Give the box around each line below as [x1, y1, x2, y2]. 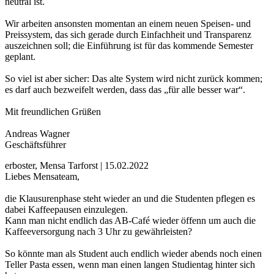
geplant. [5, 51, 35, 62]
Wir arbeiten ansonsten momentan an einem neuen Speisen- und [5, 18, 251, 29]
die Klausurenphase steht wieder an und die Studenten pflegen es [5, 193, 255, 204]
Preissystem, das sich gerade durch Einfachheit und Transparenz [5, 29, 251, 40]
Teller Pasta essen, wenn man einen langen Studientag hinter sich [5, 259, 255, 270]
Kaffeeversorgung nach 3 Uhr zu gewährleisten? [5, 226, 192, 237]
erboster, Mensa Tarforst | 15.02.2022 [5, 160, 149, 171]
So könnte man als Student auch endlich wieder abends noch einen [5, 248, 262, 259]
